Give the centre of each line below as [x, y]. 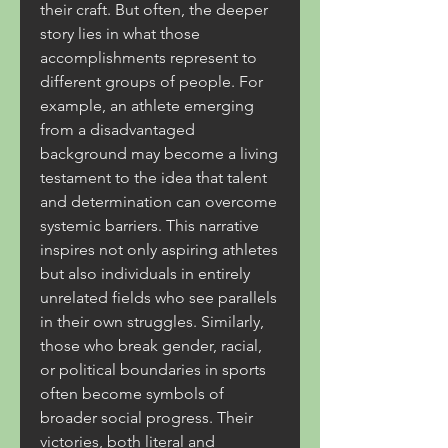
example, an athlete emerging [147, 105]
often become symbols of [132, 393]
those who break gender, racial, [151, 345]
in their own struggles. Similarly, [152, 321]
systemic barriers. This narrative [149, 225]
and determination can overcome [158, 201]
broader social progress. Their [146, 417]
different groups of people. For [151, 81]
